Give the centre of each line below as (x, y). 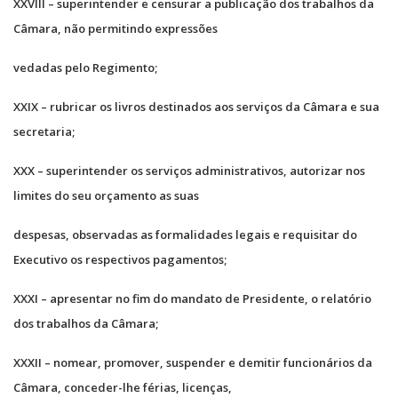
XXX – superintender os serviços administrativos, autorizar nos (189, 170)
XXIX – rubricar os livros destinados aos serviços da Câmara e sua (196, 106)
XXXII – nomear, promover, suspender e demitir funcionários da (193, 362)
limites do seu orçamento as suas (106, 195)
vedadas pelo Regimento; (85, 67)
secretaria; (44, 131)
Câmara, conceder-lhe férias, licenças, (123, 387)
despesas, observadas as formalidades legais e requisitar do (185, 234)
